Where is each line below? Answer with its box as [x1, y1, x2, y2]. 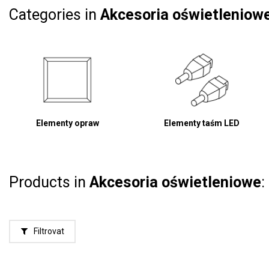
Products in [9, 173, 89, 191]
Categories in [9, 6, 100, 23]
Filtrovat [31, 226, 64, 237]
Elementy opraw [35, 118, 99, 128]
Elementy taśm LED [164, 118, 240, 128]
